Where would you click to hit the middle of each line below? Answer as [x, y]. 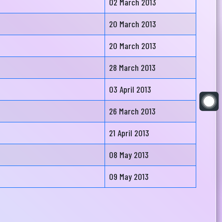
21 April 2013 [129, 133]
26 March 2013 [132, 111]
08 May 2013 [129, 155]
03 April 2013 [130, 89]
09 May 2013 [129, 176]
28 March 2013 [132, 67]
